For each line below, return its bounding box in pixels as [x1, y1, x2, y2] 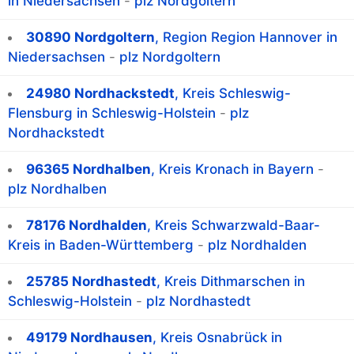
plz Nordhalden [208, 237, 307, 254]
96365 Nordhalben [26, 161, 151, 178]
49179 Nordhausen [26, 330, 153, 346]
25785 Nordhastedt [26, 273, 156, 290]
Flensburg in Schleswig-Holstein [8, 105, 216, 122]
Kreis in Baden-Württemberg [8, 237, 194, 254]
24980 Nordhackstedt [26, 85, 175, 102]
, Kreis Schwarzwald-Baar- [147, 217, 320, 234]
